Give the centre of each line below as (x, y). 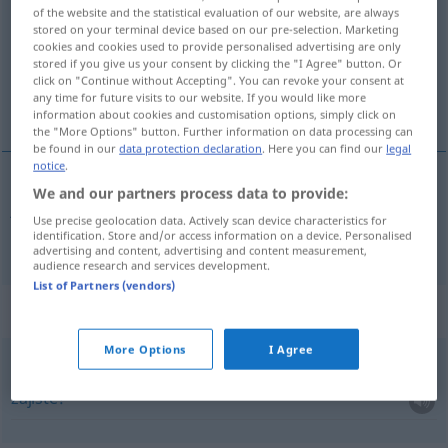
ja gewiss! (48, 376)
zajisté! (37, 398)
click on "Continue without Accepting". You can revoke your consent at (219, 80)
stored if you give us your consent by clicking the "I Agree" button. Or (218, 63)
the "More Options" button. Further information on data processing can (223, 131)
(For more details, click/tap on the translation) (159, 61)
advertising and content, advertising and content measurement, (200, 250)
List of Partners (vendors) (104, 285)
